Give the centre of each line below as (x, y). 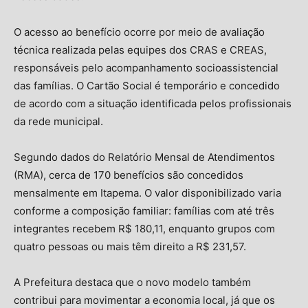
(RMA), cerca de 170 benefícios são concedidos (129, 175)
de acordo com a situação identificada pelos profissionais (153, 103)
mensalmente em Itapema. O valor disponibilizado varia (147, 192)
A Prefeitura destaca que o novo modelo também (132, 282)
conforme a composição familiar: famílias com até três (144, 210)
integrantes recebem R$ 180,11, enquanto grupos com (144, 228)
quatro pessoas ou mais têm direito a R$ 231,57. (130, 246)
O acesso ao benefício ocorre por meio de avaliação (139, 32)
